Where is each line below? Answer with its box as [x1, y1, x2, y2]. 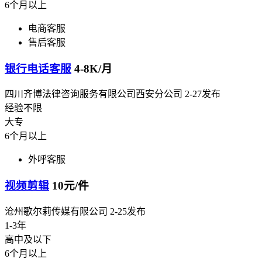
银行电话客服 [5, 62, 71, 75]
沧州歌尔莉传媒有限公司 [5, 206, 108, 216]
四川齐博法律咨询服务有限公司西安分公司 [5, 89, 182, 99]
